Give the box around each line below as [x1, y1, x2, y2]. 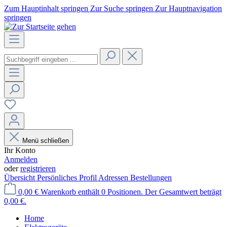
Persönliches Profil [37, 173, 98, 182]
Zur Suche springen [90, 4, 155, 13]
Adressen [98, 173, 130, 182]
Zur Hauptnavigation [155, 4, 222, 13]
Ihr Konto [4, 146, 35, 155]
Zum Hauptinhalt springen [4, 4, 90, 13]
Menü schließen [22, 137, 69, 144]
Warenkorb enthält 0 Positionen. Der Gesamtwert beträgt [41, 187, 221, 196]
